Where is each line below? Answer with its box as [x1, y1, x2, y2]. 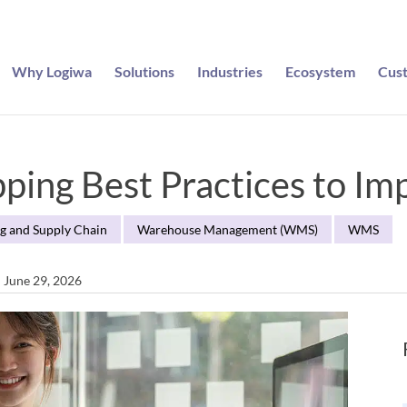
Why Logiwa [11, 63, 92, 80]
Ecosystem [284, 63, 355, 80]
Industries [196, 63, 263, 80]
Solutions [114, 63, 174, 80]
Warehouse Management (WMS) [137, 221, 319, 237]
